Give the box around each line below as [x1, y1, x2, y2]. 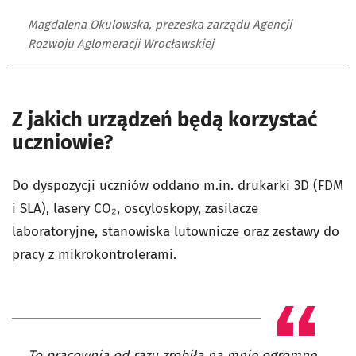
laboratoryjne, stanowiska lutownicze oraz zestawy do [12, 223, 339, 241]
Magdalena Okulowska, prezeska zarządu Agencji [28, 17, 292, 33]
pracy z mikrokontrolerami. [12, 246, 176, 264]
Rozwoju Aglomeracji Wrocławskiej [28, 37, 214, 52]
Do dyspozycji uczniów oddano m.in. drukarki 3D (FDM [12, 177, 343, 195]
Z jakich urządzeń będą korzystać [12, 107, 317, 133]
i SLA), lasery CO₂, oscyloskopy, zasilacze [12, 200, 258, 218]
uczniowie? [12, 130, 113, 156]
